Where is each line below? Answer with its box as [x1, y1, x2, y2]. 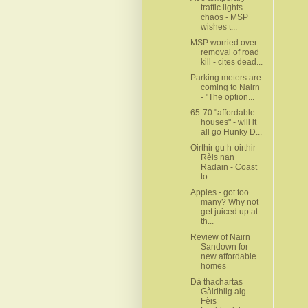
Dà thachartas [190, 276, 243, 287]
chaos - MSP [200, 12, 248, 22]
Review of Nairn [190, 232, 250, 242]
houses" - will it [200, 117, 256, 127]
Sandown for [200, 241, 248, 252]
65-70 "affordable [190, 107, 255, 118]
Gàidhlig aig [200, 286, 246, 296]
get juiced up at [200, 206, 258, 217]
